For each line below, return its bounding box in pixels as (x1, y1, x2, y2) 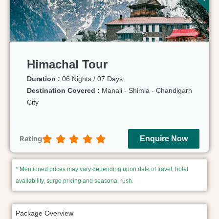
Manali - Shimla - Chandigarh (102, 87, 192, 94)
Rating (20, 134, 42, 143)
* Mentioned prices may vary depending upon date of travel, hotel (16, 166, 188, 173)
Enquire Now (140, 134, 188, 143)
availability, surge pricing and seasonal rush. (16, 177, 133, 184)
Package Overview (16, 209, 73, 217)
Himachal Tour (27, 58, 108, 71)
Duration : (27, 75, 62, 83)
